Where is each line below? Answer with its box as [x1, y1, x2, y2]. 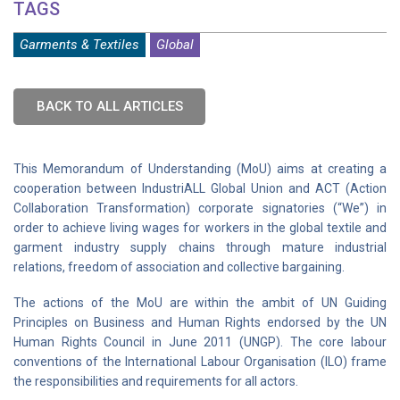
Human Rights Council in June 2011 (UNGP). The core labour [13, 335, 387, 349]
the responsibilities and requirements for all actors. [13, 374, 298, 388]
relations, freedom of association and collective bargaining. [13, 260, 345, 274]
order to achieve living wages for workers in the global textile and [13, 221, 387, 235]
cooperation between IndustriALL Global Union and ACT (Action [13, 181, 387, 196]
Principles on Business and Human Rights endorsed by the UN [13, 315, 387, 329]
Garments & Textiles [20, 37, 139, 53]
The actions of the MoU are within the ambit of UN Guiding [13, 296, 387, 310]
